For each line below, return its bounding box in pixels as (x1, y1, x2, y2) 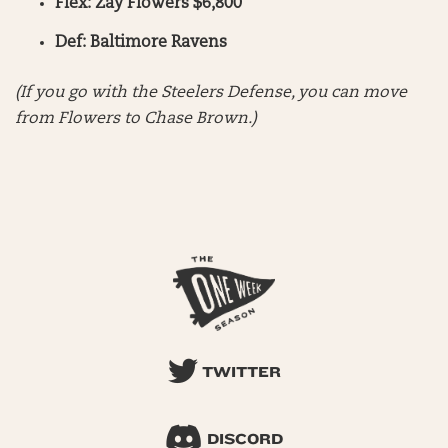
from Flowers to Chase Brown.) (15, 111, 257, 128)
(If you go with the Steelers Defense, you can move (15, 85, 407, 102)
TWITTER (197, 364, 281, 382)
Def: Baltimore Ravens (55, 35, 227, 52)
